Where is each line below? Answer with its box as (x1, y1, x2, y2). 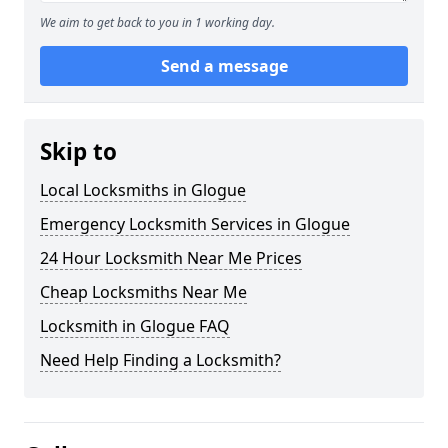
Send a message (160, 54, 288, 77)
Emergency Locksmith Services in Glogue (40, 212, 350, 235)
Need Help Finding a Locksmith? (40, 348, 281, 371)
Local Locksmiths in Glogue (40, 178, 246, 201)
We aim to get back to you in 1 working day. (40, 13, 275, 31)
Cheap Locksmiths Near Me (40, 280, 247, 303)
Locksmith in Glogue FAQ (40, 314, 230, 337)
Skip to (40, 135, 117, 167)
